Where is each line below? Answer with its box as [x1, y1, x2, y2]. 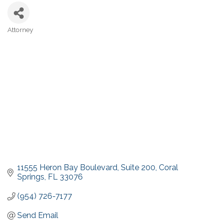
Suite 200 [121, 163, 155, 173]
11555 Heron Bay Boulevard [17, 163, 117, 173]
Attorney [7, 26, 33, 34]
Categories [7, 31, 61, 43]
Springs [17, 172, 44, 182]
